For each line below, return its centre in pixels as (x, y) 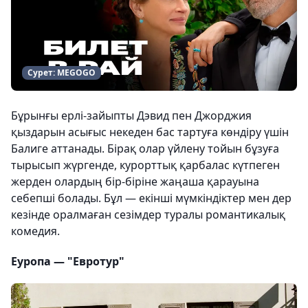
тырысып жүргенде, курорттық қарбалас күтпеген (145, 165)
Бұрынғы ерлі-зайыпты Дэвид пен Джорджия (131, 115)
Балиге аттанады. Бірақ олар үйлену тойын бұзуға (145, 148)
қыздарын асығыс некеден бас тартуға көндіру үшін (150, 132)
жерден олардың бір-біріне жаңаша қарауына (135, 181)
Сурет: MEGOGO (62, 73)
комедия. (35, 231)
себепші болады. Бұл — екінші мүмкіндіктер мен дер (151, 198)
